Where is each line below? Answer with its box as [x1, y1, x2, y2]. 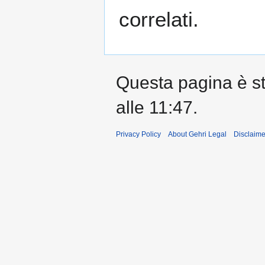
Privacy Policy [116, 130, 161, 139]
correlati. [119, 8, 199, 31]
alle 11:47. [116, 98, 198, 118]
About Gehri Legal [168, 130, 227, 139]
